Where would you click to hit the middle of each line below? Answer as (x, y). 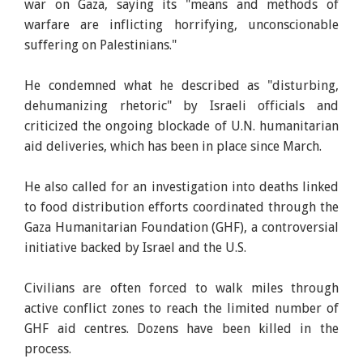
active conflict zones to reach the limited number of (181, 309)
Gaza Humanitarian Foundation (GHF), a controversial (181, 228)
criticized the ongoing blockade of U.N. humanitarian (181, 126)
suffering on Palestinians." (101, 45)
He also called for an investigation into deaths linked (181, 187)
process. (48, 349)
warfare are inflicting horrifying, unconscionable (181, 25)
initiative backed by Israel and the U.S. (136, 248)
